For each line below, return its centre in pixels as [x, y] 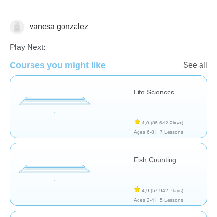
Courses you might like [58, 65]
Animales [26, 28]
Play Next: [27, 47]
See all [195, 65]
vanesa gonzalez [58, 26]
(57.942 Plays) [167, 190]
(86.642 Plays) [167, 123]
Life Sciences [154, 92]
